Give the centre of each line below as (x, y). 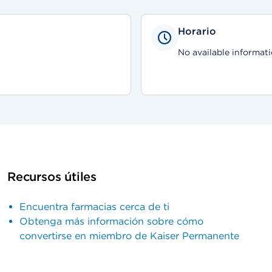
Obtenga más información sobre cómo (111, 221)
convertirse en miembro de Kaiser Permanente (129, 236)
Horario (197, 31)
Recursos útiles (52, 177)
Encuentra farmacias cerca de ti (94, 207)
